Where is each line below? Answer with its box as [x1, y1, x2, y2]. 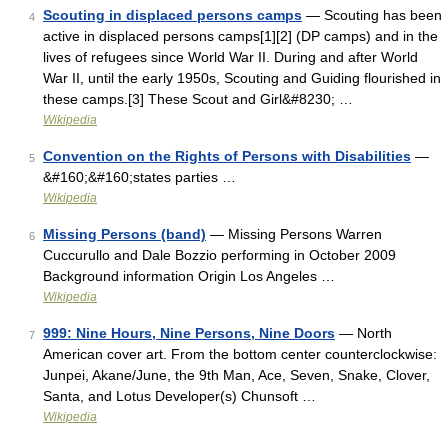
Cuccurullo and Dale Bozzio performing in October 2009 [43, 247, 396, 263]
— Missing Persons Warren [206, 226, 382, 242]
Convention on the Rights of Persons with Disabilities [43, 148, 411, 164]
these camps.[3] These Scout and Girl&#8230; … [43, 91, 353, 107]
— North [335, 325, 392, 341]
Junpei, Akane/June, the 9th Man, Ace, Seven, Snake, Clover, [43, 367, 430, 383]
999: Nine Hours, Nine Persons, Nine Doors [43, 325, 335, 341]
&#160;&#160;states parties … [43, 169, 236, 185]
